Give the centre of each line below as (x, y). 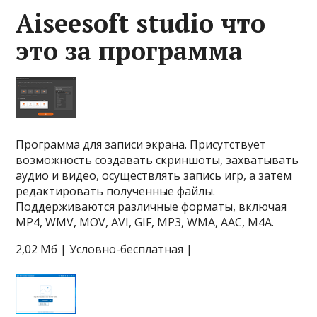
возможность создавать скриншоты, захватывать (157, 160)
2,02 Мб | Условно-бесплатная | (104, 249)
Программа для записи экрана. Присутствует (141, 144)
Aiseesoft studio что (141, 23)
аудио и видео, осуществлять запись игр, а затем (154, 175)
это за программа (129, 51)
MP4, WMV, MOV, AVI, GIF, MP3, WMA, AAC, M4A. (145, 222)
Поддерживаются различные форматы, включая (151, 207)
